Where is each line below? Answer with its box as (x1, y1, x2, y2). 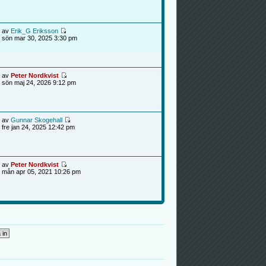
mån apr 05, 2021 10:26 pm (1, 167, 81, 175)
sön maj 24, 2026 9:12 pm (1, 78, 76, 86)
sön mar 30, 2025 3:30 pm (1, 34, 77, 42)
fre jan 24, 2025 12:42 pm (1, 123, 75, 131)
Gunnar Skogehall (10, 116, 62, 123)
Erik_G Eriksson (10, 27, 58, 34)
